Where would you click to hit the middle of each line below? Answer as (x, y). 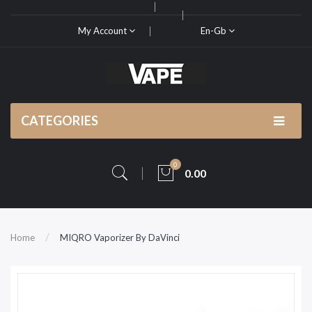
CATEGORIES (60, 120)
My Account (103, 31)
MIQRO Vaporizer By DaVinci (120, 237)
